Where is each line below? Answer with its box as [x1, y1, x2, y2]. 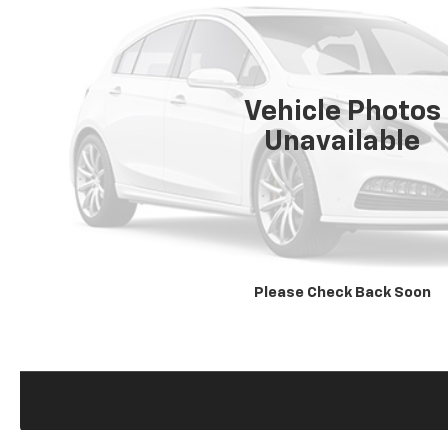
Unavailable [264, 127, 421, 156]
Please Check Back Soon [253, 285, 431, 300]
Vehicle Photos [243, 97, 441, 126]
